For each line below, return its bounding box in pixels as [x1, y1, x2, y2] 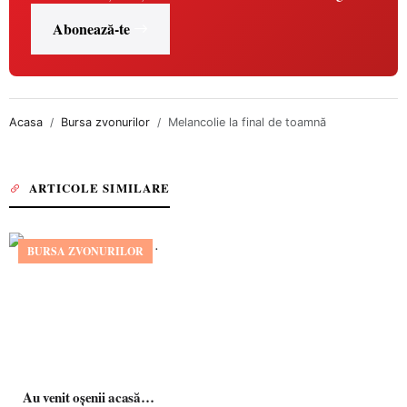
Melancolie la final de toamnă [168, 115, 326, 129]
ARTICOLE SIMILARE [29, 179, 170, 196]
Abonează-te [53, 18, 130, 39]
